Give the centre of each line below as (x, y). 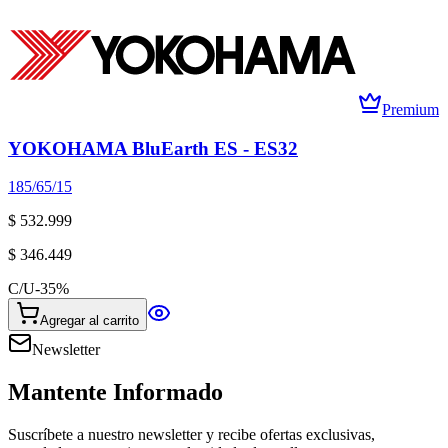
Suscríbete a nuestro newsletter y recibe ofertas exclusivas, (191, 435)
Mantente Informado (115, 392)
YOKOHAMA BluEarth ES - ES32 (153, 148)
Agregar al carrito (89, 321)
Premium (410, 109)
